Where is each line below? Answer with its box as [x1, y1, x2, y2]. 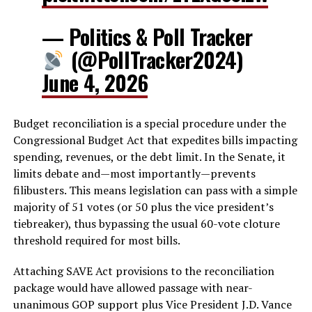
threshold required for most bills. [13, 233, 180, 249]
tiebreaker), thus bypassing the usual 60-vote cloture [13, 216, 280, 232]
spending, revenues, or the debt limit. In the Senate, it [13, 149, 286, 165]
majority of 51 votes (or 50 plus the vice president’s [13, 199, 274, 215]
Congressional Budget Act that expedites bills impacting [13, 132, 297, 148]
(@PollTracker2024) [65, 44, 244, 76]
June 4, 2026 [41, 67, 148, 99]
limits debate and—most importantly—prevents [13, 166, 256, 182]
